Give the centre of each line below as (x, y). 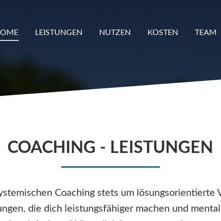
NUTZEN (115, 33)
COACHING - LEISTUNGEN (110, 148)
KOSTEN (163, 33)
